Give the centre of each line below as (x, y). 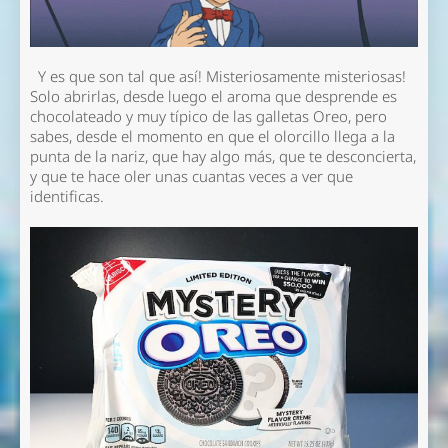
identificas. (70, 196)
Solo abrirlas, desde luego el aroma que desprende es (213, 96)
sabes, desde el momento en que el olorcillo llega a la (212, 136)
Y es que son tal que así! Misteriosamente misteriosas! (217, 76)
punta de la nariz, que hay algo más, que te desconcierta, (222, 156)
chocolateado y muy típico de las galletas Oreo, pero (208, 116)
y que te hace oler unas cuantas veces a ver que (191, 176)
